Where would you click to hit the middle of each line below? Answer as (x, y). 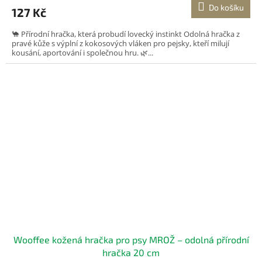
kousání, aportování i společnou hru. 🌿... (82, 52)
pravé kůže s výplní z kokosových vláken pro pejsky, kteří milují (120, 43)
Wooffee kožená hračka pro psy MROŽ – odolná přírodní (131, 239)
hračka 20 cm (131, 252)
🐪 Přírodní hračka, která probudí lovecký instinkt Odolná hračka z (126, 34)
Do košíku (226, 7)
